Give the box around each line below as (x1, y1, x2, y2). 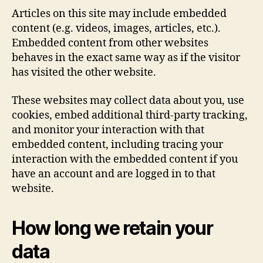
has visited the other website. (12, 66, 156, 79)
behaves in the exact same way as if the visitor (12, 51, 240, 65)
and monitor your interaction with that (12, 123, 204, 137)
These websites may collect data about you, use (12, 93, 244, 107)
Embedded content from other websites (12, 36, 208, 50)
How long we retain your (12, 216, 213, 240)
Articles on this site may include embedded (12, 7, 227, 21)
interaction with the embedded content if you (12, 152, 238, 166)
